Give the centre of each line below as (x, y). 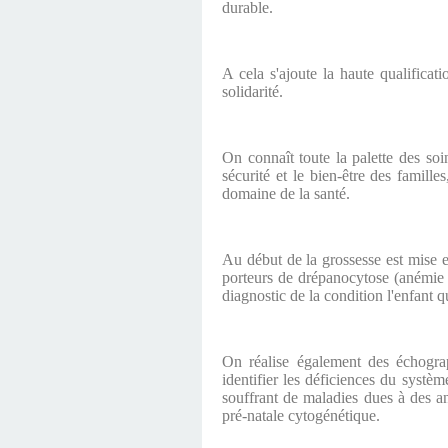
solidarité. (252, 92)
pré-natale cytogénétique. (301, 416)
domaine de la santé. (286, 194)
